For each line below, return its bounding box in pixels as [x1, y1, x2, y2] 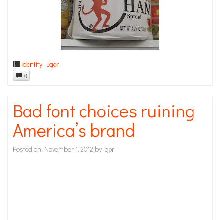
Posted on [13, 144, 44, 154]
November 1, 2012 [44, 144, 93, 154]
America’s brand [13, 117, 135, 141]
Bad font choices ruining [13, 98, 195, 122]
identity [21, 59, 42, 69]
